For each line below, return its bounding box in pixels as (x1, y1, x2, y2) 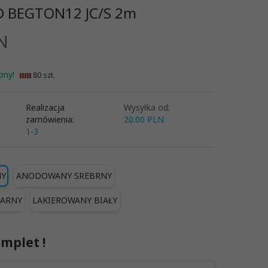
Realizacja (26, 101, 65, 113)
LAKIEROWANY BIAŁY (32, 194, 117, 206)
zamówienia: (26, 113, 75, 125)
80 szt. (31, 69, 55, 80)
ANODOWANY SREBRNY (16, 169, 112, 181)
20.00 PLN (123, 113, 164, 125)
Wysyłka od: (123, 101, 170, 113)
